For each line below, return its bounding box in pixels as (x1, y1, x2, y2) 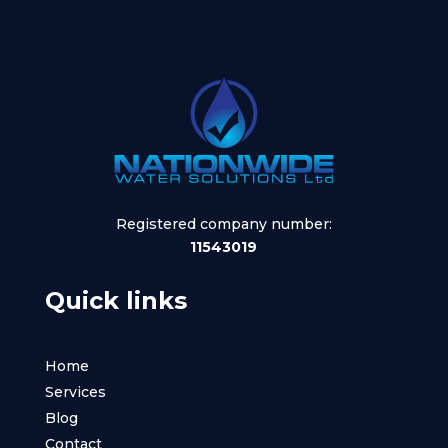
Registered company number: (115, 214, 332, 233)
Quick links (44, 285, 187, 315)
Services (44, 382, 106, 401)
